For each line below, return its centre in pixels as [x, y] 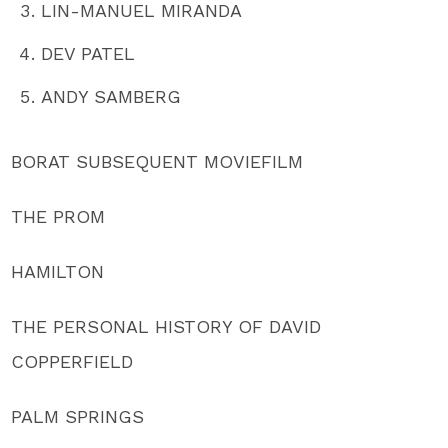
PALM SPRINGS [78, 416]
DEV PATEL [88, 53]
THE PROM [58, 216]
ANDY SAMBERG [111, 96]
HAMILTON [58, 271]
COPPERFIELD [72, 361]
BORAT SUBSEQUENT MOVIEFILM [157, 161]
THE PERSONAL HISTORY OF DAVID [166, 326]
